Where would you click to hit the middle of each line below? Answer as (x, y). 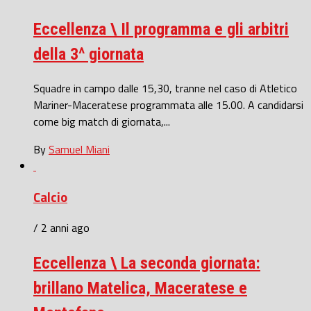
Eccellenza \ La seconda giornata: (147, 263)
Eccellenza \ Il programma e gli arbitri (161, 30)
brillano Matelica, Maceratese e (140, 288)
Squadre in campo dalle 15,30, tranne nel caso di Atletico (165, 88)
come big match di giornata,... (102, 121)
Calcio (50, 197)
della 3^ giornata (89, 54)
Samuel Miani (79, 149)
